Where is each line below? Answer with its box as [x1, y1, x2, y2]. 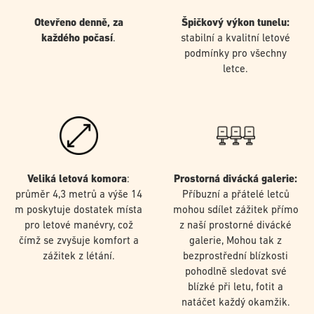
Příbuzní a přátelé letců [182, 189, 289, 200]
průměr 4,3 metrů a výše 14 [15, 189, 142, 200]
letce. [223, 64, 248, 76]
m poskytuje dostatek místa [15, 205, 142, 216]
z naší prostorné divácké [179, 220, 292, 231]
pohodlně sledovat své [184, 266, 287, 278]
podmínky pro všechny [184, 49, 287, 60]
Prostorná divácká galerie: [174, 174, 297, 185]
